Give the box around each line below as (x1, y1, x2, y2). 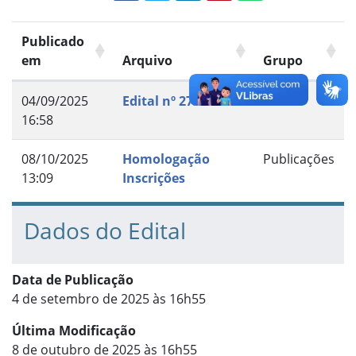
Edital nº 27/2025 (122, 92, 227, 110)
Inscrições (122, 169, 185, 188)
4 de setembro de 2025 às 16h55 (12, 290, 206, 308)
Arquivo (122, 52, 172, 70)
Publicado (21, 33, 84, 51)
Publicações (263, 150, 335, 168)
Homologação (122, 150, 210, 168)
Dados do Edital (24, 215, 186, 246)
